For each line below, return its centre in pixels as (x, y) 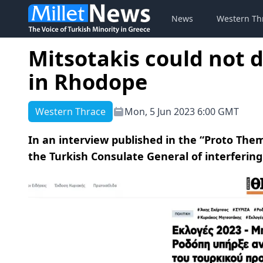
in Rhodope (88, 82)
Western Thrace (70, 112)
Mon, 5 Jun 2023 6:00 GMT (182, 112)
